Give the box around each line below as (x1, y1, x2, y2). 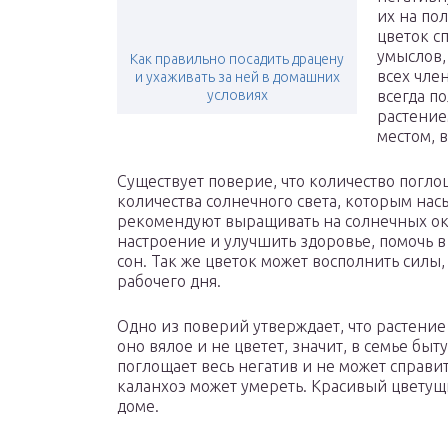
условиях (206, 87, 268, 104)
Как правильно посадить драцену (130, 51, 344, 68)
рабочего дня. (117, 272, 221, 291)
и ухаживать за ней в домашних (134, 69, 340, 86)
